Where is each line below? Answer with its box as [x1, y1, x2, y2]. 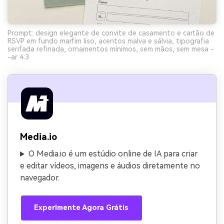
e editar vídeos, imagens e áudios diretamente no [20, 161, 200, 171]
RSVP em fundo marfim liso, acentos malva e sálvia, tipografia [7, 37, 209, 45]
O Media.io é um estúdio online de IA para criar [28, 149, 198, 159]
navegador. [20, 173, 59, 183]
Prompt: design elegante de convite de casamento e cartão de [7, 29, 214, 37]
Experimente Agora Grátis [34, 203, 129, 212]
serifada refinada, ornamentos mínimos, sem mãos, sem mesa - [7, 45, 214, 53]
